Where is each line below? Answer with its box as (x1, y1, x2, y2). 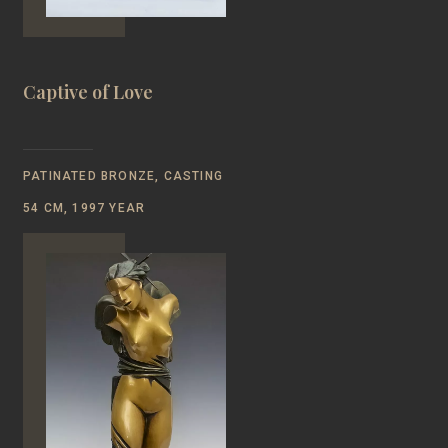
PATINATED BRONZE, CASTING (23, 168, 223, 183)
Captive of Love (23, 79, 153, 104)
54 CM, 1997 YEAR (23, 200, 146, 215)
